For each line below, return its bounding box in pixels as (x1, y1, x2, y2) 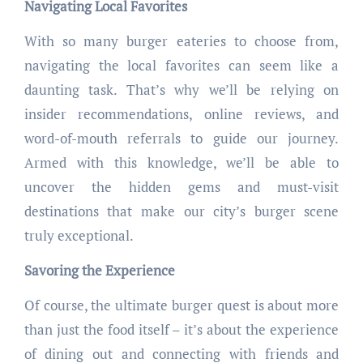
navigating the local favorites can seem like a (23, 56, 340, 75)
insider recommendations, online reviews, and (23, 105, 340, 124)
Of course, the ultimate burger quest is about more (23, 296, 340, 315)
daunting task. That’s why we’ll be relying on (23, 80, 340, 100)
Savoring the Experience (23, 261, 175, 280)
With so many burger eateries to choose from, (23, 32, 340, 51)
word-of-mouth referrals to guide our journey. (23, 129, 340, 148)
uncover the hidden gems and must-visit (23, 177, 340, 197)
